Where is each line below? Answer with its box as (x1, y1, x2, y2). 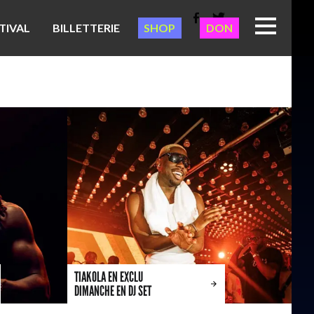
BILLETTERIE (53, 21, 120, 34)
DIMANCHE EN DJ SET (74, 282, 151, 299)
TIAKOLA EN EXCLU (74, 268, 143, 285)
